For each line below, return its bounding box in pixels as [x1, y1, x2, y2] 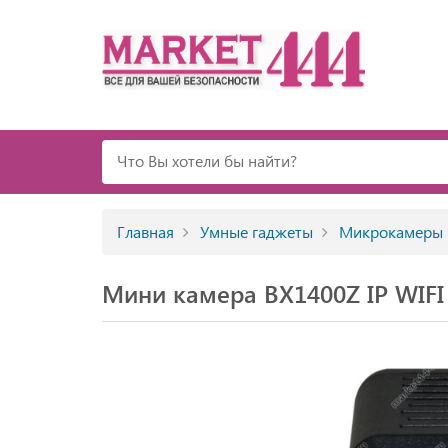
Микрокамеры [339, 221, 443, 242]
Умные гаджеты [200, 221, 313, 242]
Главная [117, 221, 174, 242]
